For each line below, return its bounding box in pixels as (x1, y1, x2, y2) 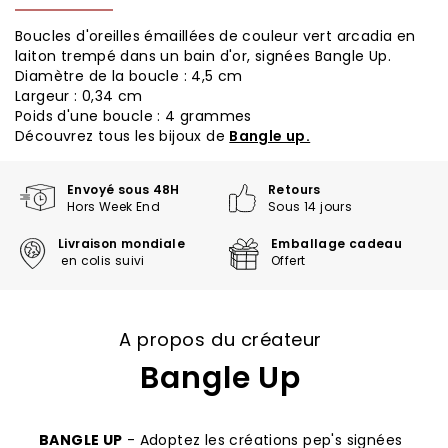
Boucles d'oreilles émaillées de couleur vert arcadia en (15, 26, 416, 46)
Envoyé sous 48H (67, 181, 184, 198)
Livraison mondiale (58, 235, 186, 252)
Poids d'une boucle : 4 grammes (15, 106, 252, 126)
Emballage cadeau (271, 235, 406, 252)
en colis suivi (58, 252, 145, 269)
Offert (271, 252, 306, 269)
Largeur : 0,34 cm (15, 86, 143, 106)
